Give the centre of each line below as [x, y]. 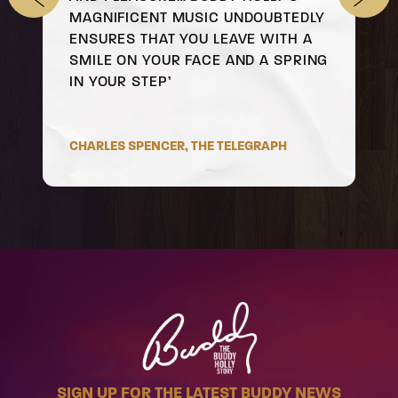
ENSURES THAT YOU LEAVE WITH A [191, 38]
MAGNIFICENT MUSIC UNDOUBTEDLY [197, 17]
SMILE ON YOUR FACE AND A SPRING [199, 60]
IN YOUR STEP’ [120, 81]
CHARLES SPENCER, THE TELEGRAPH [178, 145]
